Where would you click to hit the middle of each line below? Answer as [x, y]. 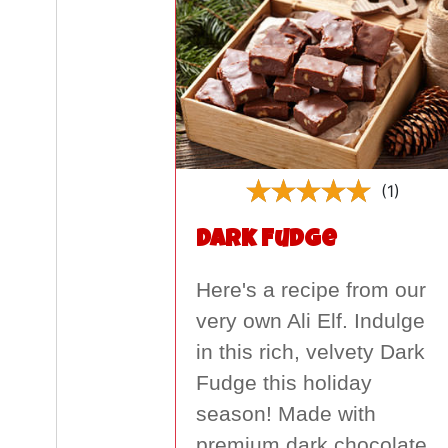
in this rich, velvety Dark [310, 352]
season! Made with [285, 414]
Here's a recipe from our [310, 290]
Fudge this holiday [283, 383]
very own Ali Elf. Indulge [310, 321]
